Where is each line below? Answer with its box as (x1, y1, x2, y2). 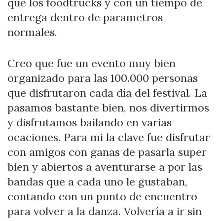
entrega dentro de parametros (7, 10, 163, 25)
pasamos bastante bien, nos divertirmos (7, 101, 209, 115)
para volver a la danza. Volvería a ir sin (7, 204, 202, 219)
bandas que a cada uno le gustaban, (7, 175, 187, 189)
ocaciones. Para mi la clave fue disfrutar (7, 130, 210, 145)
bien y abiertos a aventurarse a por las (7, 160, 202, 174)
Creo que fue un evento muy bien (7, 56, 176, 71)
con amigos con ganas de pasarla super (7, 145, 207, 159)
